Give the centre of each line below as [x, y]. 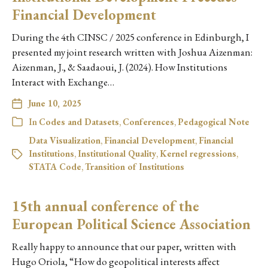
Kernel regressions [198, 153]
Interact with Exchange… [63, 82]
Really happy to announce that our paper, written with [124, 246]
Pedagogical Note [214, 121]
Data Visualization [65, 140]
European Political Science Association [131, 224]
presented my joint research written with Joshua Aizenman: [132, 52]
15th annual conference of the [106, 206]
